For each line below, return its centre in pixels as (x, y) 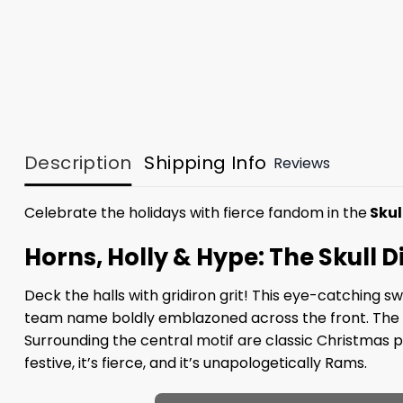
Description (78, 163)
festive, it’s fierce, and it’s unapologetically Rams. (196, 363)
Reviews (301, 163)
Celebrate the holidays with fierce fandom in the (196, 213)
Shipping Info (206, 163)
